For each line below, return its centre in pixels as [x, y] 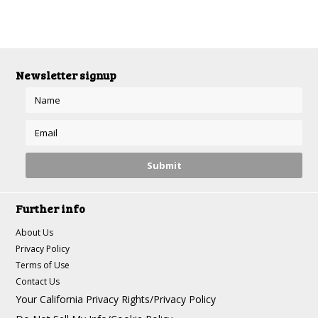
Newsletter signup [66, 75]
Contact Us [38, 281]
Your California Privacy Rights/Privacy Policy [116, 299]
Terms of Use [43, 265]
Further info [51, 208]
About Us [35, 232]
